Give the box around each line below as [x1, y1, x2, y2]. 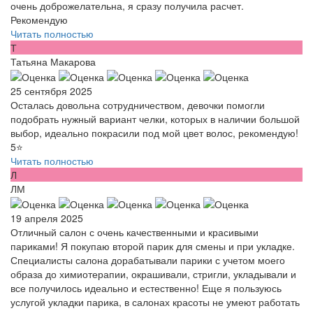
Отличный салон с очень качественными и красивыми [10, 225, 259, 240]
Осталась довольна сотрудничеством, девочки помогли [10, 98, 265, 112]
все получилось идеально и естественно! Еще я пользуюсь [10, 281, 282, 296]
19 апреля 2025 [10, 211, 83, 226]
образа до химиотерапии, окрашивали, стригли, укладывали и [10, 267, 296, 282]
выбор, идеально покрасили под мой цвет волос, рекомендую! [10, 126, 298, 140]
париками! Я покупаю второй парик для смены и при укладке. [10, 239, 295, 254]
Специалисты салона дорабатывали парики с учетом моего [10, 253, 285, 268]
